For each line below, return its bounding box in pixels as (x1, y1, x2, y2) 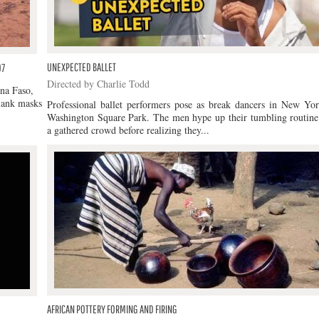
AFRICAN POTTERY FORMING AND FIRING (47, 303, 177, 315)
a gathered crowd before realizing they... (47, 123, 209, 137)
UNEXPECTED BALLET (47, 61, 116, 73)
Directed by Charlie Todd (47, 77, 150, 90)
